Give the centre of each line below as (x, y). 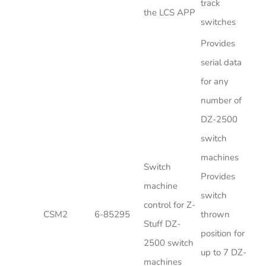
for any (215, 81)
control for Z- (170, 205)
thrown (215, 214)
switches (218, 22)
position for (223, 233)
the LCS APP (170, 12)
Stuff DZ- (162, 224)
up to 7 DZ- (224, 252)
